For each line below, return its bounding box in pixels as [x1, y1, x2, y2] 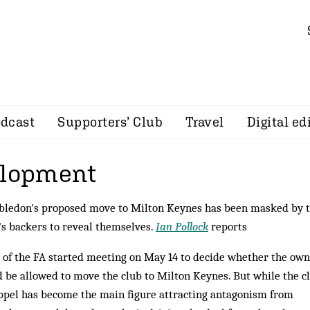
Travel [185, 114, 224, 129]
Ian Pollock [156, 219, 208, 233]
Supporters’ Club [57, 114, 163, 129]
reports [208, 219, 247, 233]
